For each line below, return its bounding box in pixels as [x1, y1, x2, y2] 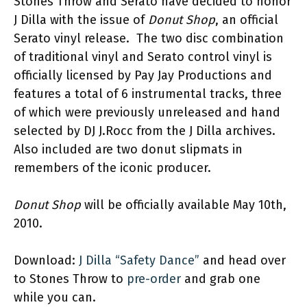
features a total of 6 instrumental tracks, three [14, 86, 282, 101]
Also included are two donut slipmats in [14, 142, 243, 157]
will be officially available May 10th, [81, 197, 286, 212]
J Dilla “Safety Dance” [79, 253, 199, 268]
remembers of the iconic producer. [14, 160, 211, 175]
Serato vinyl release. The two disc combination [14, 31, 284, 46]
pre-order [127, 271, 181, 286]
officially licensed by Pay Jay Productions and [14, 68, 272, 83]
